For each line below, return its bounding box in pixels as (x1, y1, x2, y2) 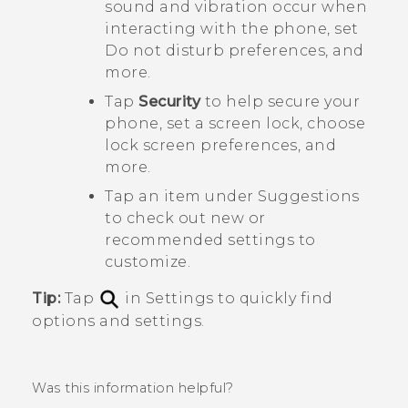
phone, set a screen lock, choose (105, 115, 365, 133)
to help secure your (200, 93, 360, 111)
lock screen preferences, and (105, 137, 336, 155)
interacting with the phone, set (105, 20, 359, 38)
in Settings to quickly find (120, 290, 333, 308)
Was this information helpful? (32, 380, 234, 397)
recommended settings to (105, 231, 316, 250)
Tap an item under (105, 188, 258, 206)
